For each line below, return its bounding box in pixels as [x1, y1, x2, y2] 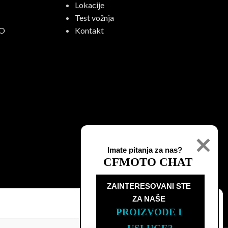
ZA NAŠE [132, 194, 165, 203]
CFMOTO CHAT [103, 156, 192, 168]
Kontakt [75, 25, 104, 35]
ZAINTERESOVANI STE [106, 182, 191, 190]
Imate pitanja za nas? [107, 146, 182, 154]
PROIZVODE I [116, 207, 182, 217]
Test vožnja [75, 13, 115, 22]
